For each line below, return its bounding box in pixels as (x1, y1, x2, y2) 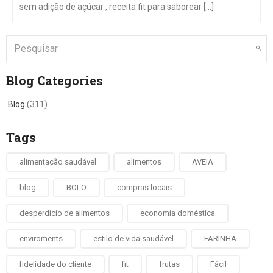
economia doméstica (140, 208, 215, 218)
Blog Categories (6, 72, 103, 88)
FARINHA (204, 233, 236, 243)
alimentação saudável (19, 157, 96, 166)
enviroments (19, 233, 63, 243)
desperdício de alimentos (19, 208, 110, 218)
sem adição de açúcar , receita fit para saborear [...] (19, 1, 214, 12)
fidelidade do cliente (19, 259, 91, 269)
